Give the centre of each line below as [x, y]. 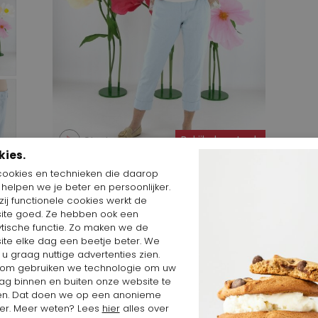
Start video [113, 140]
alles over [144, 309]
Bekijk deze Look [220, 141]
